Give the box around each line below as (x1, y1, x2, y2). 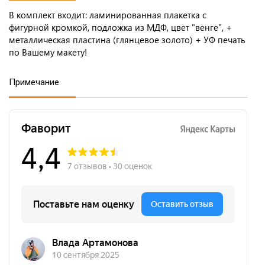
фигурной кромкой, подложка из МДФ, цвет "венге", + (9, 21, 232, 34)
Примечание (9, 77, 59, 88)
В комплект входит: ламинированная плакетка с (9, 9, 206, 21)
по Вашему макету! (9, 46, 87, 59)
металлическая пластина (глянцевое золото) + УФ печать (9, 34, 245, 46)
